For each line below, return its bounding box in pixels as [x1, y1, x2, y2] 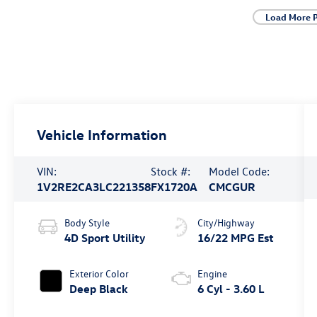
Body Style [64, 215, 110, 229]
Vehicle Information [37, 125, 168, 143]
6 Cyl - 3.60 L [197, 281, 265, 296]
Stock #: [151, 163, 191, 178]
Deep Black [69, 281, 129, 296]
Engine [197, 266, 227, 280]
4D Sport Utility [64, 230, 146, 245]
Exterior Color [69, 266, 129, 280]
